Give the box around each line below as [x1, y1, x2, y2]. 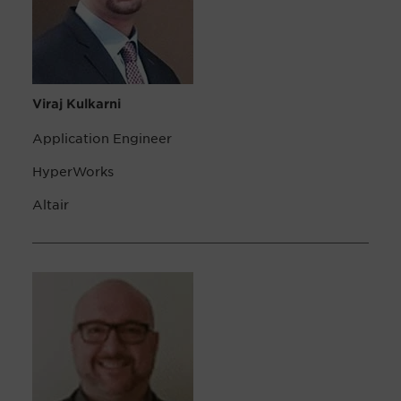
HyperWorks [32, 163, 114, 180]
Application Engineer [32, 130, 172, 147]
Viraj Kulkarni [32, 96, 121, 112]
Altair [32, 196, 69, 213]
